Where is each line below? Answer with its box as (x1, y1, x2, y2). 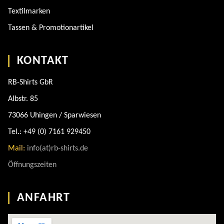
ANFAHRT (17, 192, 70, 204)
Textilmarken (8, 7, 50, 15)
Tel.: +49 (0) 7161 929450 (8, 128, 90, 136)
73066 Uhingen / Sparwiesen (8, 111, 101, 119)
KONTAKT (17, 55, 69, 67)
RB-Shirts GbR (8, 78, 53, 86)
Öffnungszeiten (8, 161, 56, 169)
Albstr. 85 (8, 95, 38, 103)
